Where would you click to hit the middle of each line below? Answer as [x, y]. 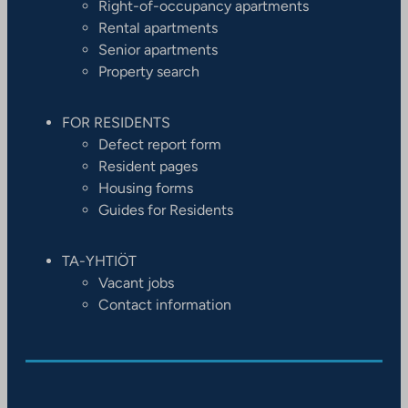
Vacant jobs [136, 282]
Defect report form [160, 144]
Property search [149, 71]
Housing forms [146, 188]
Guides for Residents [166, 209]
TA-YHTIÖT [99, 260]
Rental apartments [158, 27]
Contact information [165, 304]
